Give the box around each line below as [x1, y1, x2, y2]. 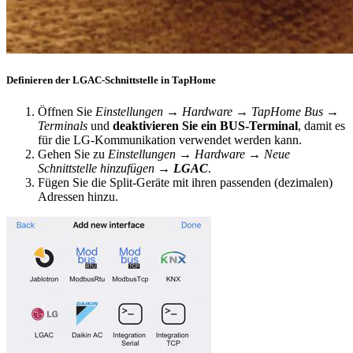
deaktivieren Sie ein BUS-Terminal [113, 118, 298, 132]
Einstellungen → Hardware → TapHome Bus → [95, 104, 339, 118]
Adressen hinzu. [38, 189, 118, 203]
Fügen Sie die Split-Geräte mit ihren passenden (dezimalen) [38, 175, 333, 189]
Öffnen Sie [38, 104, 95, 118]
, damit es [298, 118, 345, 132]
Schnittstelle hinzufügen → [38, 161, 173, 175]
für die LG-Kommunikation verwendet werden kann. [38, 132, 302, 147]
